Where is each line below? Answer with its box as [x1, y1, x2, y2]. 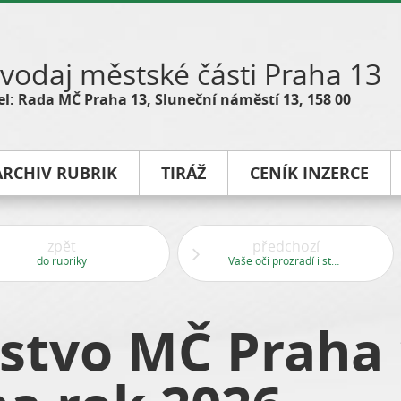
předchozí [252, 236, 320, 256]
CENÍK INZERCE [250, 162, 369, 184]
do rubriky [37, 253, 87, 268]
